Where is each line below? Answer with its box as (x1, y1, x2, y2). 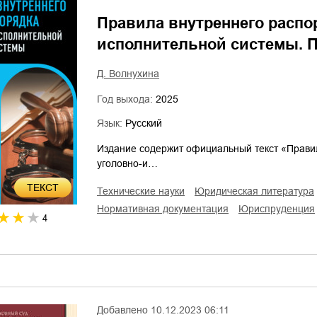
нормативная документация (104, 203, 229, 214)
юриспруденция (248, 203, 315, 214)
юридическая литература (204, 185, 314, 197)
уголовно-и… (97, 158, 158, 169)
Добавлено (97, 304, 148, 316)
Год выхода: (97, 93, 156, 105)
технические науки (103, 185, 185, 197)
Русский (125, 117, 162, 129)
